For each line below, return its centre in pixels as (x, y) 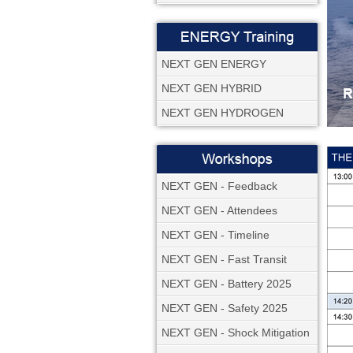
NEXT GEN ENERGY (214, 64)
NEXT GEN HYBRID (212, 88)
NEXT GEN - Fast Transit (224, 259)
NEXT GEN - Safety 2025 (225, 308)
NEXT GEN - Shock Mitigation (236, 333)
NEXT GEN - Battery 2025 (227, 284)
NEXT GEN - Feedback (219, 186)
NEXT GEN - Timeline (216, 235)
